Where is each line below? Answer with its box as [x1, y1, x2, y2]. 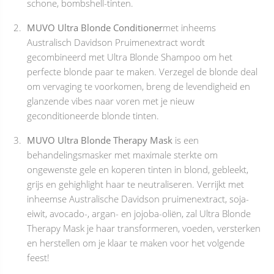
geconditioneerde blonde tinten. [27, 109, 159, 122]
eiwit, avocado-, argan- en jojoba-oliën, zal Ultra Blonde [27, 207, 251, 220]
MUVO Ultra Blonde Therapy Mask [27, 134, 172, 146]
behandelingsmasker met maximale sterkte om [27, 149, 218, 161]
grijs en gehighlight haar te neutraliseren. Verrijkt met [27, 178, 244, 190]
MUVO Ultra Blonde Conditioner [27, 21, 163, 34]
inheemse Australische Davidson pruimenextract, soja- [27, 193, 249, 205]
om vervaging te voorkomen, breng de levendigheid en [27, 80, 250, 92]
